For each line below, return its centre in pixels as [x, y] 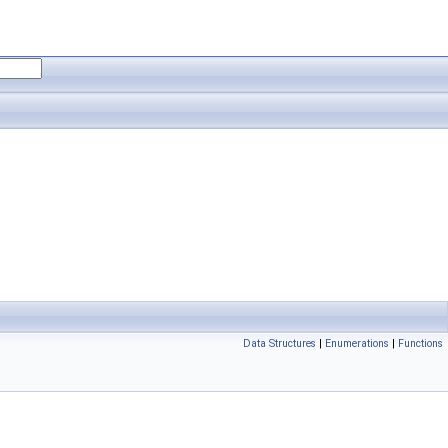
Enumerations [357, 343]
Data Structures [279, 343]
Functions [420, 343]
